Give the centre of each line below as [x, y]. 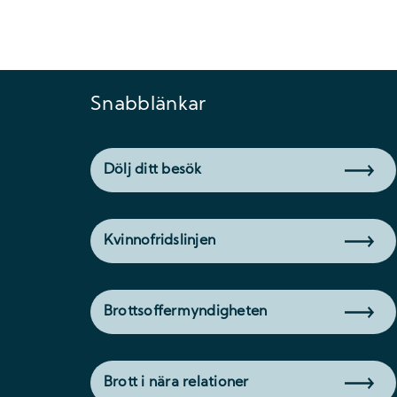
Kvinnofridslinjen [160, 241]
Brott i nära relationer [176, 382]
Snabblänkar [148, 105]
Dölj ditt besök [153, 170]
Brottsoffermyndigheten [186, 311]
